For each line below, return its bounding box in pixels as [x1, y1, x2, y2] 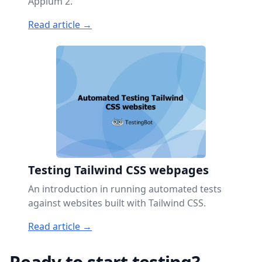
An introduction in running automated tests [28, 182, 222, 195]
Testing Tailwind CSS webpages [28, 162, 209, 178]
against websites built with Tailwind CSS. [28, 196, 206, 209]
